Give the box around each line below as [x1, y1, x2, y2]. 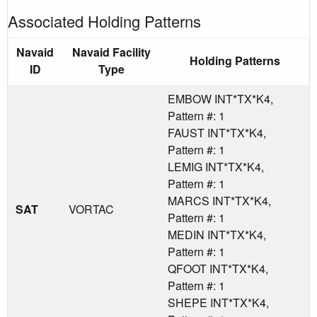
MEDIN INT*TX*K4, [168, 226, 266, 243]
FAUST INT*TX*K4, [168, 124, 266, 141]
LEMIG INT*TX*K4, [168, 158, 264, 175]
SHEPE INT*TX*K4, [168, 294, 269, 311]
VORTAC [69, 200, 114, 217]
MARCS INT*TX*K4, [168, 192, 271, 209]
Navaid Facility [71, 43, 151, 60]
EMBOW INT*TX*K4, [168, 90, 273, 107]
